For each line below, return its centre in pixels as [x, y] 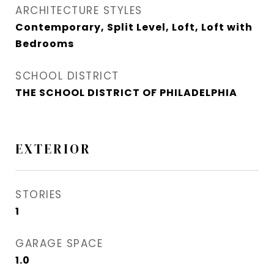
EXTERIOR [53, 149]
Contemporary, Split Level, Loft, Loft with [134, 28]
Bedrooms [45, 44]
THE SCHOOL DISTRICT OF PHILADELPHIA [126, 93]
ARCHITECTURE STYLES [79, 11]
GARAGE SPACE [59, 244]
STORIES [39, 195]
